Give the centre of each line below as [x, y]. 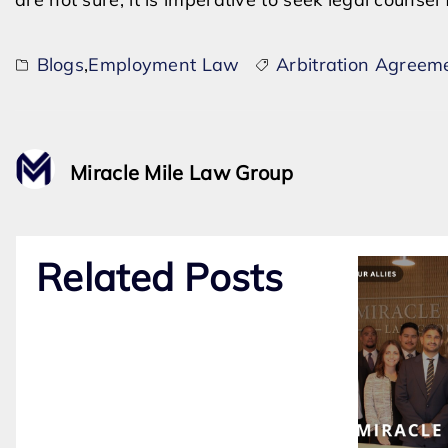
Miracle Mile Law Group [182, 172]
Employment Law [164, 64]
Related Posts [159, 277]
